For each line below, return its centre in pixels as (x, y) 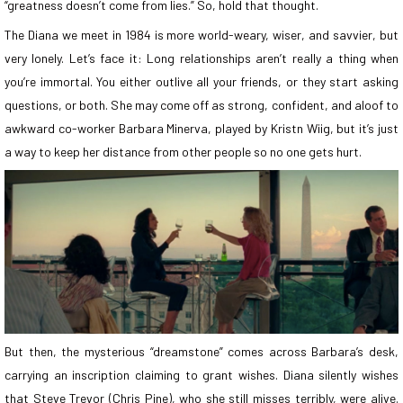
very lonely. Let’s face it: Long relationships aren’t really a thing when (201, 58)
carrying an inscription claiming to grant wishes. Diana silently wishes (201, 375)
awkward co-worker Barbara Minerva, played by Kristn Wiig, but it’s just (201, 128)
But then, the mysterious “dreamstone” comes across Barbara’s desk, (201, 352)
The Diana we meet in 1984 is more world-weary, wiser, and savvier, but (201, 34)
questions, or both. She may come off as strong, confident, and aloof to (201, 104)
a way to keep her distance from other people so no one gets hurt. (184, 151)
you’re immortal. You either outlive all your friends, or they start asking (201, 81)
